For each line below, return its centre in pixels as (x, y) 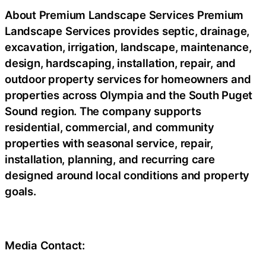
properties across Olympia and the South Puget (129, 95)
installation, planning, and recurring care (110, 159)
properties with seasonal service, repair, (109, 143)
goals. (20, 191)
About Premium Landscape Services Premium (124, 15)
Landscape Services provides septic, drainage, (127, 31)
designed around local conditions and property (127, 175)
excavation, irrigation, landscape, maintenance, (128, 47)
